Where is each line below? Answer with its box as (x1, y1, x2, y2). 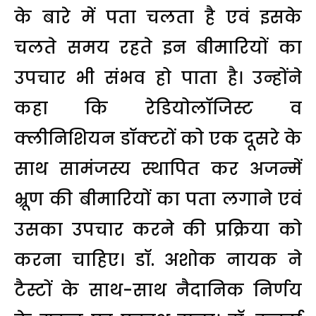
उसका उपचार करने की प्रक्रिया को (14, 218, 302, 241)
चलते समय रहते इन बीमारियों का (14, 36, 302, 59)
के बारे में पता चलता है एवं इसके (14, 6, 302, 29)
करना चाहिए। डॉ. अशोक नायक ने (14, 248, 302, 272)
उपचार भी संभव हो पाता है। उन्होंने (14, 66, 302, 90)
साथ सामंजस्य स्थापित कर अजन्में (14, 157, 302, 181)
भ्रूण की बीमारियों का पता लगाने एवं (14, 188, 302, 211)
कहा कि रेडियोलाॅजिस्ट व (14, 97, 302, 120)
